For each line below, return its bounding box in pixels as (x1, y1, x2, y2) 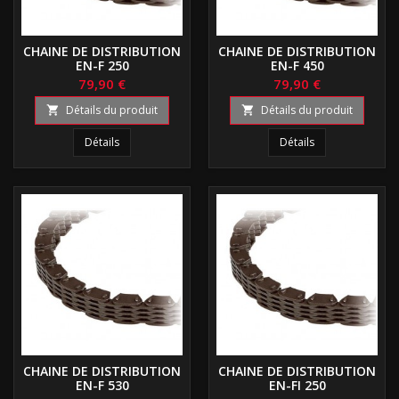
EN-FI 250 (268, 376, 326, 394)
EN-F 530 (75, 376, 129, 394)
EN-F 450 (270, 56, 324, 74)
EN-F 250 (75, 56, 129, 74)
